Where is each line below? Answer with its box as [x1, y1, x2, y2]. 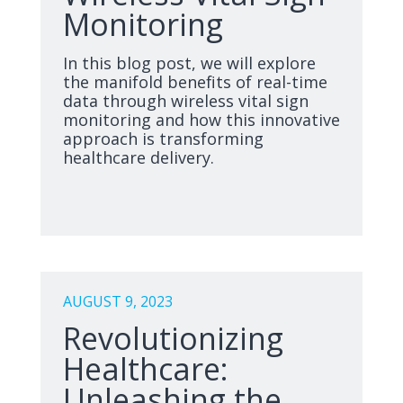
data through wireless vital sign [63, 90, 309, 112]
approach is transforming [63, 128, 264, 149]
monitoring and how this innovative [63, 109, 340, 130]
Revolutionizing [63, 318, 283, 359]
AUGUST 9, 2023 [63, 291, 173, 311]
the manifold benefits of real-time [63, 71, 327, 93]
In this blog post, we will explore [63, 52, 316, 74]
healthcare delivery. [63, 147, 214, 168]
